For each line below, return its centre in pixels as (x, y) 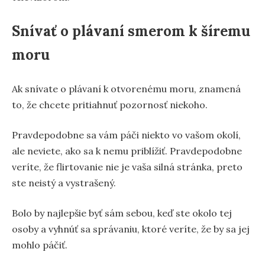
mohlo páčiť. (40, 245)
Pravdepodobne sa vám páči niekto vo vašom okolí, (126, 135)
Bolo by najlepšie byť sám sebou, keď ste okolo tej (122, 213)
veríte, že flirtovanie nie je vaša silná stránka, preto (127, 167)
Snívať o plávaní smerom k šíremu (131, 31)
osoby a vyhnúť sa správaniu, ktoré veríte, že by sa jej (131, 229)
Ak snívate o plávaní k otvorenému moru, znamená (126, 88)
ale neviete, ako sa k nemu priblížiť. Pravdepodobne (127, 151)
